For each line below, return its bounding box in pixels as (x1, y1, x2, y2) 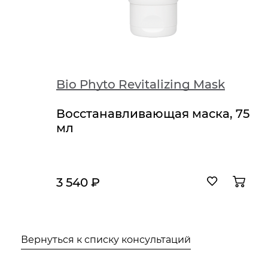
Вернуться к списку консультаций (21, 234, 191, 246)
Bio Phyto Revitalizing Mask (56, 77, 225, 92)
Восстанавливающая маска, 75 (56, 106, 249, 121)
